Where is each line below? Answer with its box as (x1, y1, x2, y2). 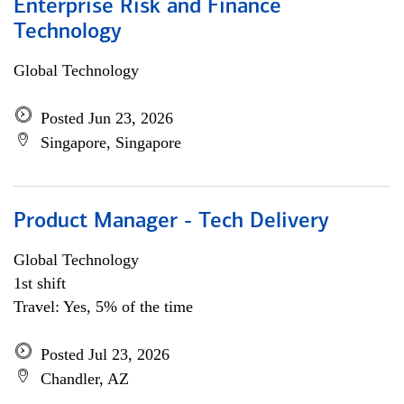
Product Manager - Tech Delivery (14, 211, 329, 233)
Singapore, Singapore (41, 133, 181, 151)
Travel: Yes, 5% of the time (14, 298, 193, 316)
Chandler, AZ (41, 370, 129, 388)
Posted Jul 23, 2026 (41, 345, 170, 363)
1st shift (14, 274, 66, 292)
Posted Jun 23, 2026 (41, 109, 173, 127)
